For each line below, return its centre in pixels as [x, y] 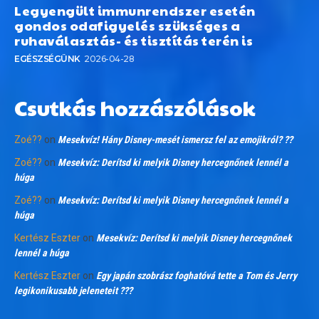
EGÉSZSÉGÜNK [47, 59]
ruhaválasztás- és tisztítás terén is [134, 41]
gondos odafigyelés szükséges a [127, 26]
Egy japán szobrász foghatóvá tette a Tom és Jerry [197, 276]
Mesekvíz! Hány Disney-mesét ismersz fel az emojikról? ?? [175, 140]
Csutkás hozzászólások [135, 108]
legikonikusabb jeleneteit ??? [73, 291]
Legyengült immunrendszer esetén [135, 11]
